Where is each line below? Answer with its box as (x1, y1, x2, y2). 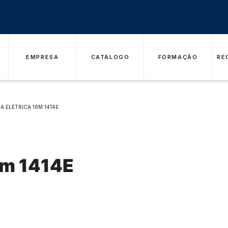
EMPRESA (26, 53, 59, 61)
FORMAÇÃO (158, 53, 198, 61)
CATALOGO (91, 53, 130, 61)
